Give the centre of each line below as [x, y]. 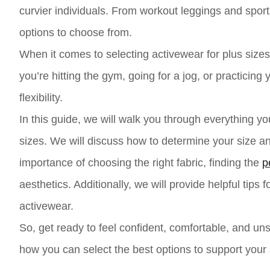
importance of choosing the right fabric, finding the [141, 163]
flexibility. [41, 98]
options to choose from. [76, 33]
